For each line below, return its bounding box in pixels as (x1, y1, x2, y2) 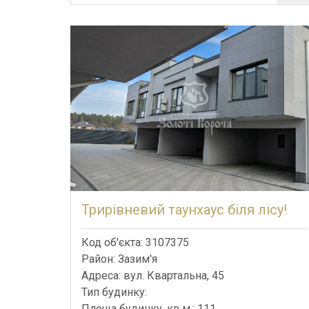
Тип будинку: (81, 285, 150, 299)
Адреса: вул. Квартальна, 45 (81, 268, 224, 282)
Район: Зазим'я (81, 252, 157, 266)
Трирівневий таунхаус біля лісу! (81, 201, 287, 218)
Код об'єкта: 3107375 (81, 235, 189, 249)
